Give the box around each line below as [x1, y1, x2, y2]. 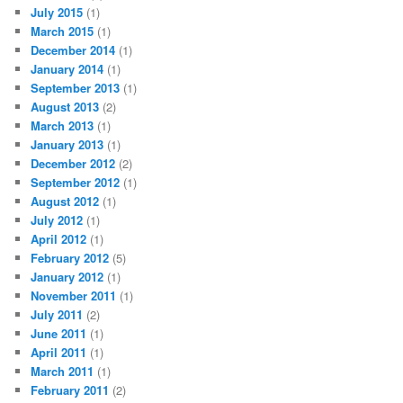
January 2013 [31, 135, 104, 153]
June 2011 [31, 324, 87, 342]
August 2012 [31, 192, 100, 210]
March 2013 [31, 116, 94, 134]
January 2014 [31, 59, 104, 77]
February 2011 [31, 381, 110, 399]
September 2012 [31, 173, 121, 191]
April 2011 [31, 343, 87, 361]
